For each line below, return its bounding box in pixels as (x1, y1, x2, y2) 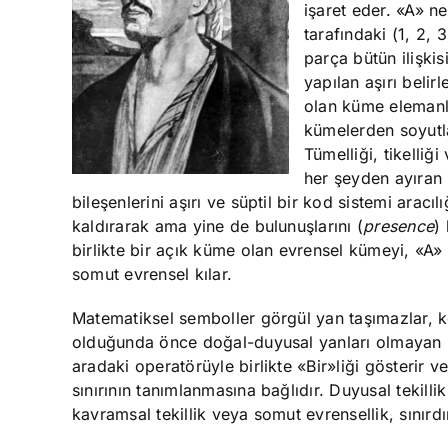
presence (363, 215, 435, 236)
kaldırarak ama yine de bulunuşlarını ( (72, 215, 364, 236)
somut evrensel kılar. (72, 263, 233, 284)
